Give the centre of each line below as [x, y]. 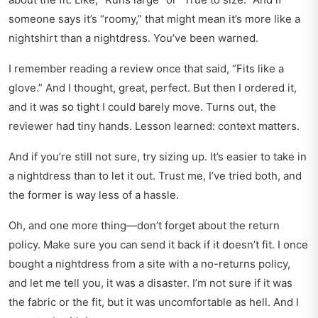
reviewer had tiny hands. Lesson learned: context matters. [154, 126]
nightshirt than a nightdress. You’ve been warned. [133, 38]
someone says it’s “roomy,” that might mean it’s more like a [154, 19]
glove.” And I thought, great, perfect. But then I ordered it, [153, 88]
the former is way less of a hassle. [94, 195]
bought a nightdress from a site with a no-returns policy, [149, 264]
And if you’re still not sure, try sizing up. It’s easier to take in [158, 157]
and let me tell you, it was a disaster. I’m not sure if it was [150, 283]
